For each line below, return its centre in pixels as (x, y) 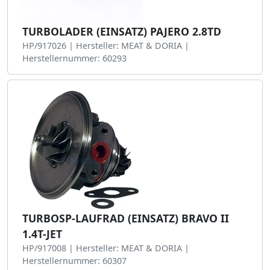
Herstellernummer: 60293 (74, 58)
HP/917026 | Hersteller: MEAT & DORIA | (106, 46)
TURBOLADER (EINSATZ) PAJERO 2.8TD (122, 31)
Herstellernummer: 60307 (74, 261)
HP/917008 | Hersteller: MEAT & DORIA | (106, 248)
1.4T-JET (42, 234)
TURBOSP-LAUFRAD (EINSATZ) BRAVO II (126, 218)
